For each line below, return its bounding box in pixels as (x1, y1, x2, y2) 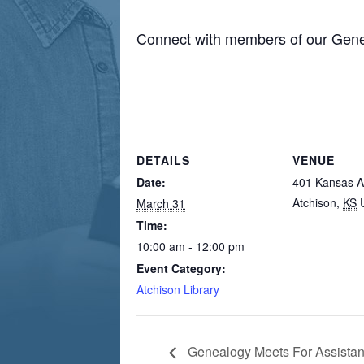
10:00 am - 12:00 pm (136, 238, 245, 254)
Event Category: (136, 260, 226, 276)
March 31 (136, 195, 185, 211)
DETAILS (136, 152, 190, 168)
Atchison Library (136, 281, 219, 297)
